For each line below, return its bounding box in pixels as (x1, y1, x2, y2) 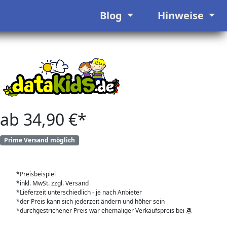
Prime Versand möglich (4, 136, 75, 144)
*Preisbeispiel (16, 170, 56, 179)
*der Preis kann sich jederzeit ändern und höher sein (16, 197, 165, 206)
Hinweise (157, 9, 206, 22)
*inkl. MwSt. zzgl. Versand (16, 179, 89, 188)
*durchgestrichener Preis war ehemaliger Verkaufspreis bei (16, 206, 186, 215)
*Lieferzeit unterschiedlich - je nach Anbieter (16, 188, 142, 197)
